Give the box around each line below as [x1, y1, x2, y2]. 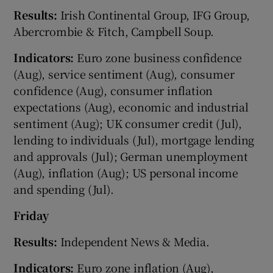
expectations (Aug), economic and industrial [13, 98, 249, 115]
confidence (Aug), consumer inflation [13, 82, 213, 98]
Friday [13, 207, 49, 223]
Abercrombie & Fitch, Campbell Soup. [13, 23, 214, 39]
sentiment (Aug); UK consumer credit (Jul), [13, 115, 243, 131]
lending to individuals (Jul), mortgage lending [13, 131, 255, 147]
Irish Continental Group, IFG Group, [57, 6, 250, 23]
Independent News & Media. [57, 233, 210, 249]
